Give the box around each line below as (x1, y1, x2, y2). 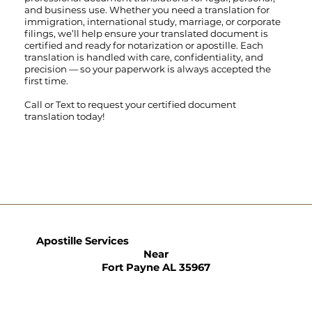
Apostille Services (36, 235, 130, 248)
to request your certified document (76, 98, 236, 110)
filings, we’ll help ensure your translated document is (24, 27, 268, 39)
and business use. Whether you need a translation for (24, 3, 270, 15)
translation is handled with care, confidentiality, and (24, 51, 263, 63)
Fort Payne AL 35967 (101, 260, 210, 274)
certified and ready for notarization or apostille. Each (24, 39, 263, 51)
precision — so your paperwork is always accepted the (24, 63, 271, 75)
